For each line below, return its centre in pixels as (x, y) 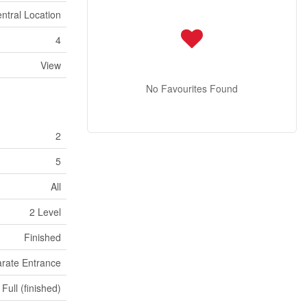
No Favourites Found (192, 88)
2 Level (45, 212)
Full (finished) (32, 288)
